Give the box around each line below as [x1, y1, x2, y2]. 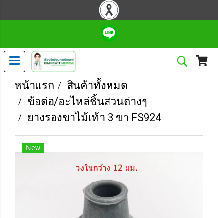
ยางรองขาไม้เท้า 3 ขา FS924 [27, 111, 161, 124]
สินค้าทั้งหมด [67, 79, 127, 91]
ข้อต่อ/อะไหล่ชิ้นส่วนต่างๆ [27, 95, 147, 108]
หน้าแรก [15, 79, 54, 91]
